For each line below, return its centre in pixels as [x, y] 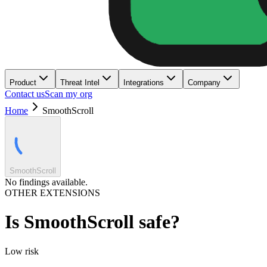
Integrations [144, 83]
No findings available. [46, 182]
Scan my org [69, 94]
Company [204, 83]
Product [23, 83]
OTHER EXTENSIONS [52, 193]
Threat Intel [80, 83]
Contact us [25, 94]
